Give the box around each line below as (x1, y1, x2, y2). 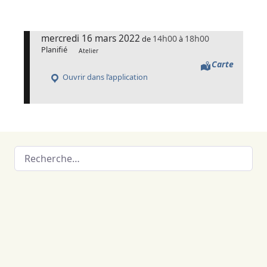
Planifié (41, 44, 68, 55)
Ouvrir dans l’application (60, 72, 148, 83)
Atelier (78, 46, 98, 55)
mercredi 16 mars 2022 (41, 32, 141, 45)
